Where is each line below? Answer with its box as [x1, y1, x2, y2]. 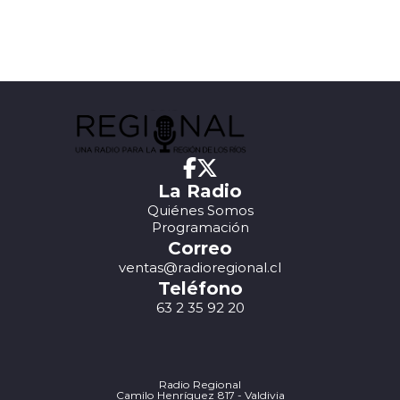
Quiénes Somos [146, 201, 254, 220]
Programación [151, 218, 249, 237]
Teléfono [157, 275, 243, 300]
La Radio [158, 178, 242, 203]
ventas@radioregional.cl [119, 258, 281, 277]
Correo [168, 235, 232, 260]
